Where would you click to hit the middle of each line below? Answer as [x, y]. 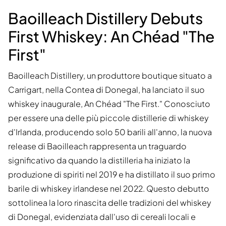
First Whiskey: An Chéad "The [111, 37]
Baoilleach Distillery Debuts [105, 18]
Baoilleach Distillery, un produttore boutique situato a [110, 76]
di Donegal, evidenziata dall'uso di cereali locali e [102, 217]
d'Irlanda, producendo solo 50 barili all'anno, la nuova [110, 132]
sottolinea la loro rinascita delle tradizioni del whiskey [110, 203]
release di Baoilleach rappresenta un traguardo [97, 146]
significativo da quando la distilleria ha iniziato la [99, 160]
